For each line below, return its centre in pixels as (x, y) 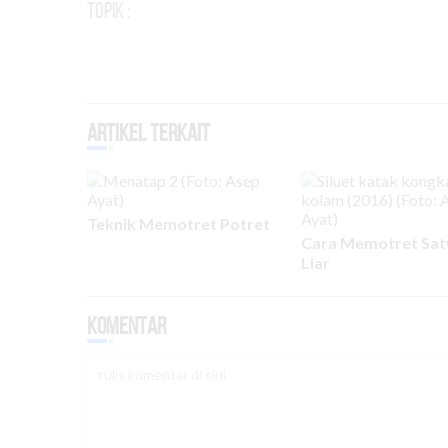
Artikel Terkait (148, 133)
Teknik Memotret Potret (178, 223)
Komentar (126, 326)
